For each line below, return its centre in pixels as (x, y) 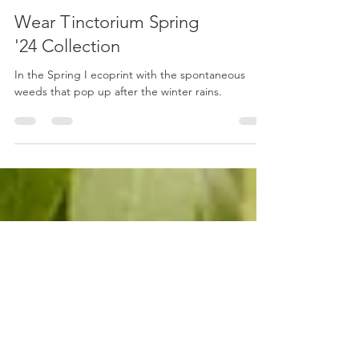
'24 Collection (67, 135)
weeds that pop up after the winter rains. (118, 181)
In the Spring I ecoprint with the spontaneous (130, 164)
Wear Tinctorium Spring (107, 111)
